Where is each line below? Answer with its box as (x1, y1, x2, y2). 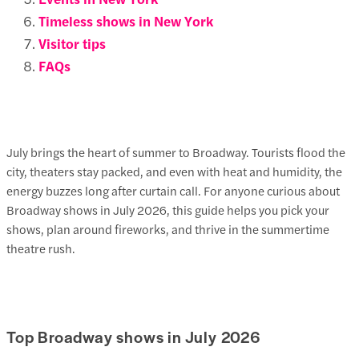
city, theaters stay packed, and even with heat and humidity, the (6, 162, 342, 179)
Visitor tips (38, 33, 106, 53)
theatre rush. (6, 239, 75, 256)
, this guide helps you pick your (167, 200, 329, 218)
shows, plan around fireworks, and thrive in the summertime (6, 220, 329, 237)
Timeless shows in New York (38, 10, 213, 30)
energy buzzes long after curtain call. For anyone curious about (6, 181, 340, 199)
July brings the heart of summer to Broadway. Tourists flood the (6, 143, 345, 160)
